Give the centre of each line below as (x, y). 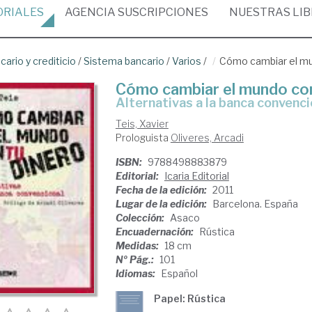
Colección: (141, 218)
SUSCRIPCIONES (162, 12)
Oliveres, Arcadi (207, 138)
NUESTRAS (261, 12)
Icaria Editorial (196, 176)
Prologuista (143, 138)
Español (179, 273)
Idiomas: (136, 273)
